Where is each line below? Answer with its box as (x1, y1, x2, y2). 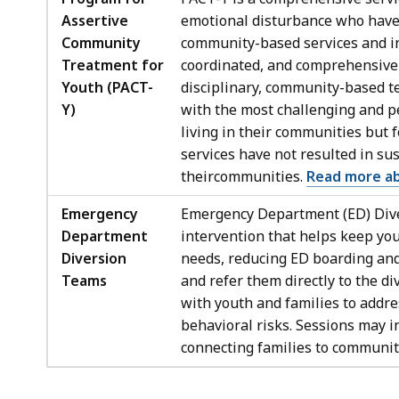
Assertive (61, 10, 128, 30)
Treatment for (61, 54, 164, 75)
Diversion (61, 248, 126, 268)
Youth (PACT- (61, 77, 153, 97)
